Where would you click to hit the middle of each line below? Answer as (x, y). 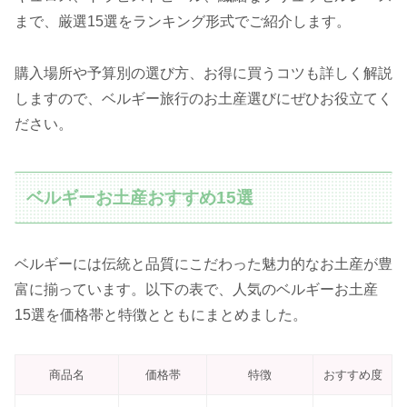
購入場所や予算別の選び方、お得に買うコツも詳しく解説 (203, 73)
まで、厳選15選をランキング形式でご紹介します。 (183, 22)
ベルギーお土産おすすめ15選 (140, 197)
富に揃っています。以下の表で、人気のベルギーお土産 (196, 290)
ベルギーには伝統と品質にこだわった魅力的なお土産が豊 (203, 264)
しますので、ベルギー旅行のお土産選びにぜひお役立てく (203, 98)
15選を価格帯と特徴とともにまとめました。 (161, 315)
